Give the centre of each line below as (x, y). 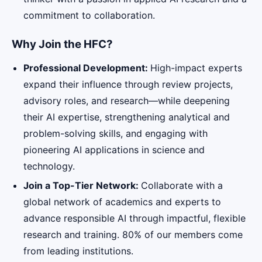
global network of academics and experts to (122, 202)
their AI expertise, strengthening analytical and (127, 117)
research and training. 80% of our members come (133, 235)
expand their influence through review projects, (128, 84)
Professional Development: (87, 68)
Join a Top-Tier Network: (82, 186)
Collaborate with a (182, 186)
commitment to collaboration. (89, 15)
